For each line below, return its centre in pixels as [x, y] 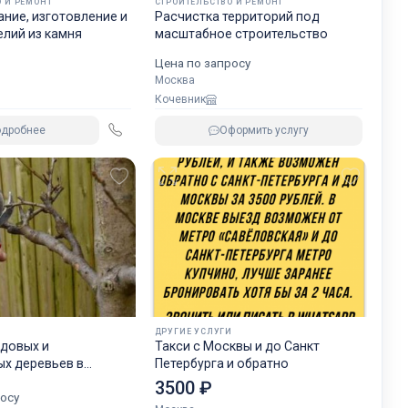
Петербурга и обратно [221, 363]
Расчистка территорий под [237, 16]
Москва [174, 81]
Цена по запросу [202, 63]
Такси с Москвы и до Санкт [237, 346]
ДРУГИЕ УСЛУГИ [193, 331]
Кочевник [180, 100]
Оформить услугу [264, 131]
